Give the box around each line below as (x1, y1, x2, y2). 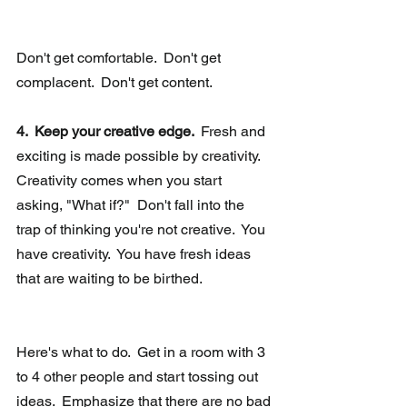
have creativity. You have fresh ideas (16, 245, 254, 263)
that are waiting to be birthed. (16, 270, 203, 288)
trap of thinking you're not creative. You (16, 221, 269, 239)
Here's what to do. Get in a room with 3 (16, 343, 269, 362)
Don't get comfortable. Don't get (16, 49, 224, 67)
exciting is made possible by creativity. (16, 147, 267, 165)
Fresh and (197, 123, 269, 141)
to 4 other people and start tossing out (16, 368, 262, 386)
